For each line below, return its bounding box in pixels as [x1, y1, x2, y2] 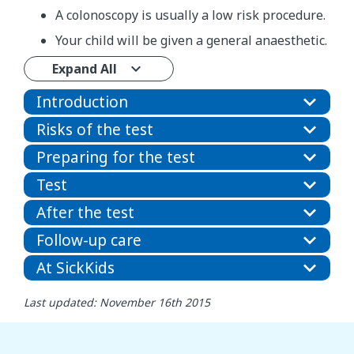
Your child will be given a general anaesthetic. [55, 32, 327, 50]
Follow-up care [36, 230, 141, 251]
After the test [36, 202, 134, 224]
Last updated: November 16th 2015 [24, 295, 210, 311]
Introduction [36, 92, 128, 113]
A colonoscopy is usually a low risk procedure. [55, 6, 326, 24]
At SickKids [36, 258, 115, 279]
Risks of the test [36, 119, 153, 141]
